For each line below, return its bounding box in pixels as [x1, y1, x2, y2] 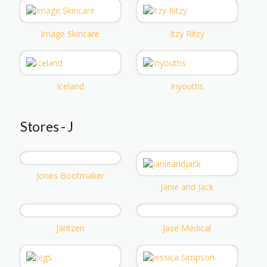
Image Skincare [41, 27, 100, 39]
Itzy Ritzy [169, 27, 204, 39]
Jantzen [55, 222, 85, 234]
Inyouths [170, 80, 204, 92]
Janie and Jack [160, 181, 214, 193]
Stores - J [20, 117, 73, 135]
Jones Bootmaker [36, 169, 104, 181]
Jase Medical [163, 222, 212, 234]
